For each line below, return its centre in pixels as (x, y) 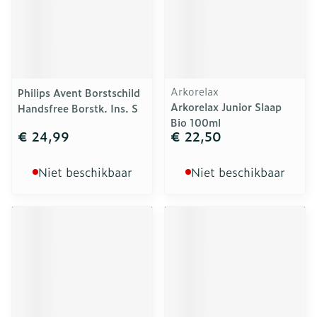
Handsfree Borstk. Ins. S (78, 108)
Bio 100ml (196, 122)
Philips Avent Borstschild (79, 92)
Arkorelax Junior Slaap (226, 106)
